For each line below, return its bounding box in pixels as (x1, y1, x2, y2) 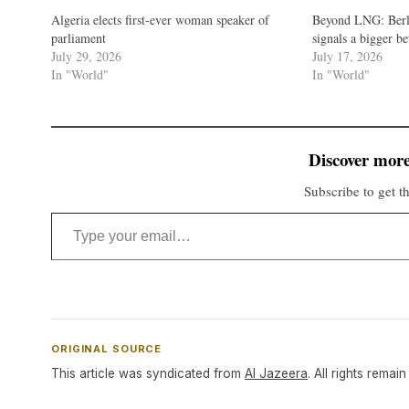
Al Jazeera (245, 365, 308, 381)
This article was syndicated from (51, 365, 245, 381)
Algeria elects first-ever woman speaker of (51, 10, 269, 28)
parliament (51, 28, 106, 47)
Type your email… (50, 200, 103, 223)
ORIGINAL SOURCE (51, 341, 163, 355)
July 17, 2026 (312, 47, 383, 65)
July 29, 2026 (51, 47, 121, 65)
